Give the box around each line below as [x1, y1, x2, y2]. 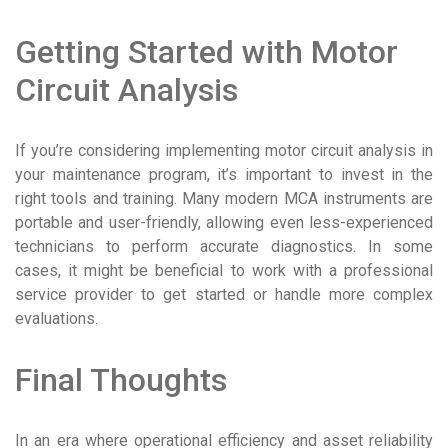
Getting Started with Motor [15, 33, 398, 71]
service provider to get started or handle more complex [15, 285, 433, 304]
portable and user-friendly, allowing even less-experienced [15, 213, 433, 232]
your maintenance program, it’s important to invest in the [15, 165, 433, 184]
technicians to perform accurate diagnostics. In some [15, 237, 433, 256]
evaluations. [15, 309, 98, 328]
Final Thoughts [15, 361, 227, 399]
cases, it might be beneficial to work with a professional [15, 261, 433, 280]
